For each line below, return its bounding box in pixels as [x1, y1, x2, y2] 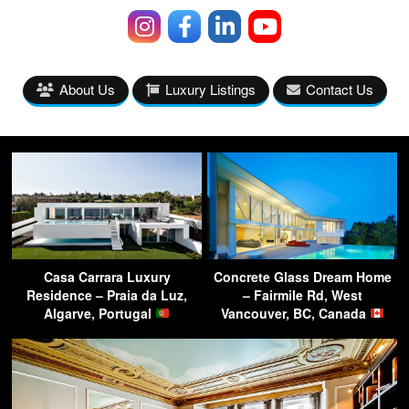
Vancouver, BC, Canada [220, 303, 370, 322]
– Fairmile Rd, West [242, 285, 362, 304]
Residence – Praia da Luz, [26, 285, 187, 304]
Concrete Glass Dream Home [213, 267, 392, 286]
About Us [58, 79, 115, 99]
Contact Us [305, 79, 373, 99]
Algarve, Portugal [44, 303, 156, 322]
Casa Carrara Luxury [43, 267, 171, 286]
